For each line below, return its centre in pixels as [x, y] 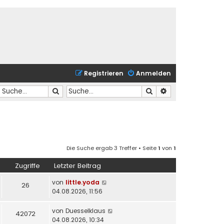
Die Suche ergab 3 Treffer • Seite [112, 148]
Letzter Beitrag [77, 166]
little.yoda [82, 182]
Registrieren [104, 73]
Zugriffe [27, 166]
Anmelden [153, 73]
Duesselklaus [85, 211]
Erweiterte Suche [194, 91]
